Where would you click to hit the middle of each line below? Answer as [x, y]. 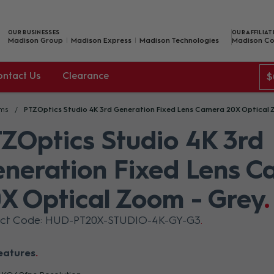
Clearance [86, 76]
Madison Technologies [179, 40]
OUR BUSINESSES [34, 32]
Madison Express [101, 40]
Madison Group [35, 40]
